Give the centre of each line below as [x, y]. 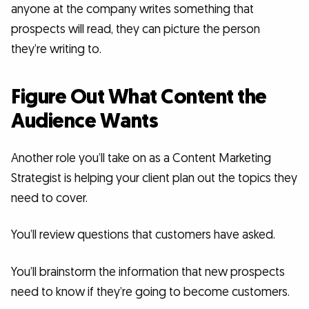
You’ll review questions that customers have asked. [143, 235]
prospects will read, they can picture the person [136, 29]
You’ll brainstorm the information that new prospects [148, 272]
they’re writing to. [56, 49]
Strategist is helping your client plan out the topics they [154, 178]
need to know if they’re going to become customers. [150, 292]
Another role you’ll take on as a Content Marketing [141, 158]
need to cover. [49, 198]
